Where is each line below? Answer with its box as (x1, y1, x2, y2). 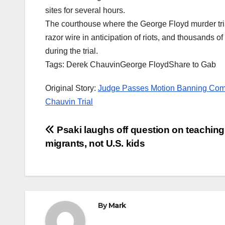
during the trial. (45, 47, 98, 56)
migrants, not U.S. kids (45, 138, 145, 149)
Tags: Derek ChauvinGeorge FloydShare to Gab (45, 60, 216, 69)
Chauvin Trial (45, 97, 93, 106)
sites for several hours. (45, 6, 125, 15)
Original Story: (45, 84, 98, 93)
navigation (45, 144, 126, 164)
